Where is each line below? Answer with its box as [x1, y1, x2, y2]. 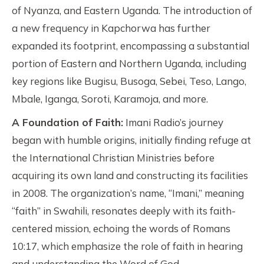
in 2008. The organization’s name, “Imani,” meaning [12, 187, 244, 199]
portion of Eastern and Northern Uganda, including [12, 57, 246, 70]
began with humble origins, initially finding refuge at [12, 134, 251, 146]
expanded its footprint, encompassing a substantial [12, 39, 249, 52]
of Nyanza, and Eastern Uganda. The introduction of [12, 4, 252, 16]
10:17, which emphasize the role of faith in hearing [12, 240, 243, 252]
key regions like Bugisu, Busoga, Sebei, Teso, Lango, [12, 75, 246, 87]
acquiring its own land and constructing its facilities [12, 169, 248, 181]
